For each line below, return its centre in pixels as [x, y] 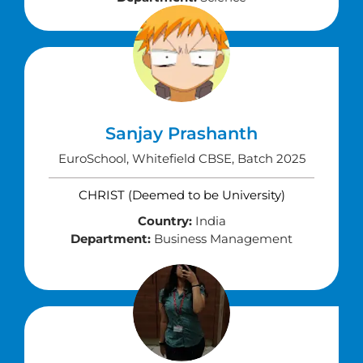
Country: [164, 221]
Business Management [222, 239]
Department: [111, 239]
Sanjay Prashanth [181, 133]
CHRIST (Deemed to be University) [181, 195]
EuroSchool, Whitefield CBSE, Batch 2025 [181, 158]
